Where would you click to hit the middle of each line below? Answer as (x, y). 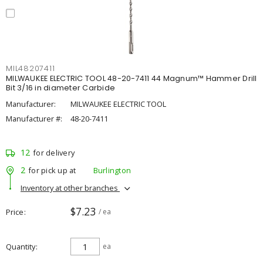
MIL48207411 (31, 68)
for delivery (54, 153)
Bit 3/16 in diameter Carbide (60, 88)
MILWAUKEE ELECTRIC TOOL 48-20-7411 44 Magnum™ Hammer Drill (131, 78)
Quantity (21, 247)
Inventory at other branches (70, 188)
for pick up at (52, 170)
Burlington (112, 170)
